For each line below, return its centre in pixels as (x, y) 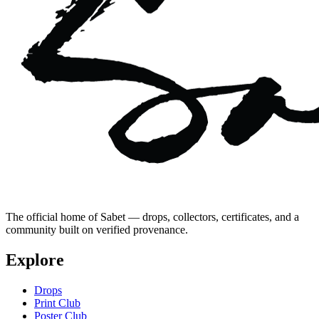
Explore (35, 260)
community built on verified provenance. (97, 230)
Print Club (57, 303)
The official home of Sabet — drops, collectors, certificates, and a (152, 217)
